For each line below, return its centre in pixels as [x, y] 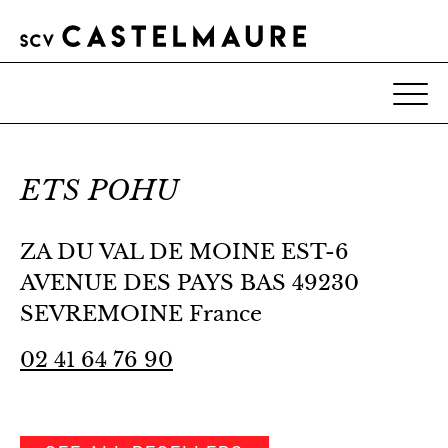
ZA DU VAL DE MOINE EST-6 [184, 251]
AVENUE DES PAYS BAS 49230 [189, 282]
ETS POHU [99, 190]
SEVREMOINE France [141, 313]
